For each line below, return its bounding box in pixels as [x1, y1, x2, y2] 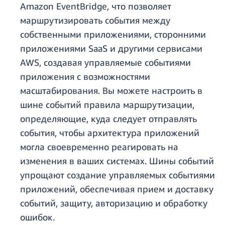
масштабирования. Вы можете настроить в [20, 85, 202, 96]
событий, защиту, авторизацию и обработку [20, 197, 207, 209]
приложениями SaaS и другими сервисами [20, 43, 202, 54]
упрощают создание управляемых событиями [20, 169, 215, 181]
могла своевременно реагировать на [20, 141, 178, 153]
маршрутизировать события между [20, 15, 170, 26]
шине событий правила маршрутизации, [20, 99, 194, 110]
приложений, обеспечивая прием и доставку [20, 183, 213, 195]
